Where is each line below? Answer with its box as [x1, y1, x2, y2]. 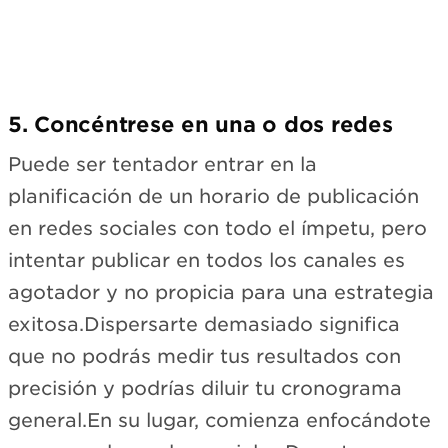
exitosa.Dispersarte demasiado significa [8, 312, 400, 336]
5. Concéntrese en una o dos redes [8, 112, 393, 138]
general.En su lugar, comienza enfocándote [8, 408, 431, 432]
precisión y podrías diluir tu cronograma [8, 376, 402, 400]
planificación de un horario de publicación [8, 184, 419, 208]
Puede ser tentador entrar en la [8, 152, 317, 176]
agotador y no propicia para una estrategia [8, 280, 434, 304]
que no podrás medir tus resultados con [8, 344, 401, 368]
